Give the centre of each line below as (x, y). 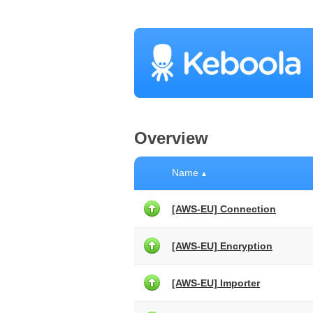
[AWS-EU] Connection (224, 209)
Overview (171, 138)
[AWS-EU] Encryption (222, 246)
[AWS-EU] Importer (216, 283)
